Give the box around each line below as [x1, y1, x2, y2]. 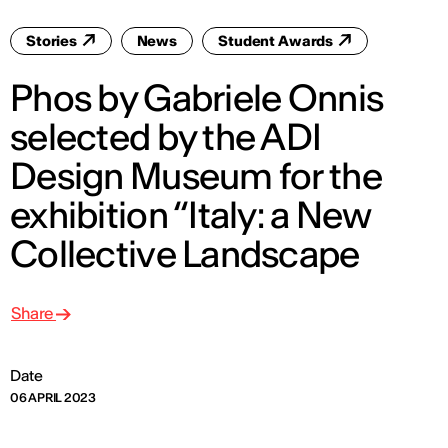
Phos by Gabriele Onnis [10, 75, 384, 121]
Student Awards [218, 32, 336, 50]
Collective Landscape [10, 231, 360, 277]
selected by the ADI [10, 114, 322, 160]
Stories [26, 32, 80, 50]
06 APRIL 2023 [10, 390, 96, 405]
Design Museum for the [10, 153, 382, 199]
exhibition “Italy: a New [10, 192, 371, 238]
